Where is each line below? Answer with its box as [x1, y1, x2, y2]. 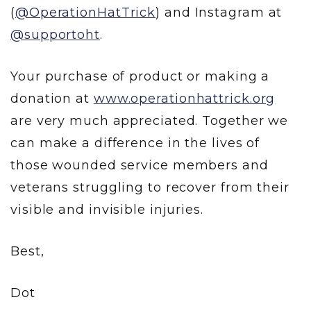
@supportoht [10, 26, 100, 42]
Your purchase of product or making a [10, 68, 270, 84]
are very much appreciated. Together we [10, 112, 289, 128]
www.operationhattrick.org [93, 90, 276, 106]
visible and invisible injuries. [10, 201, 203, 217]
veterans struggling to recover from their [10, 179, 289, 195]
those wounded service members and [10, 157, 269, 173]
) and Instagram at [155, 4, 283, 20]
